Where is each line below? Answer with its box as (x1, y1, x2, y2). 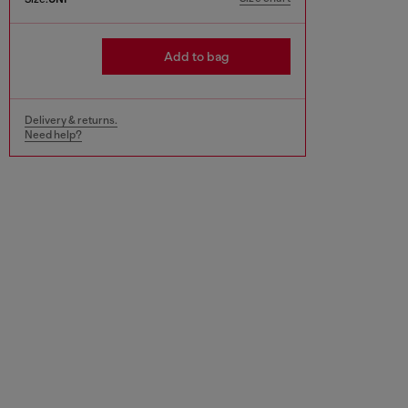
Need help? (25, 128, 82, 142)
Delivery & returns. (25, 114, 117, 127)
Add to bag (163, 49, 229, 65)
